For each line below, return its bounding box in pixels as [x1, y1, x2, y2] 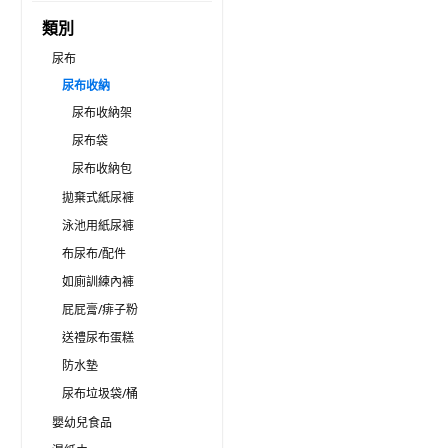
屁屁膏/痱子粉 [62, 301, 138, 318]
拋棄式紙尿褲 [62, 189, 134, 206]
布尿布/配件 [62, 245, 126, 262]
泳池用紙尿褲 [62, 217, 134, 234]
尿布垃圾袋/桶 [62, 385, 138, 402]
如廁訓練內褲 [62, 273, 134, 290]
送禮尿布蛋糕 [62, 329, 134, 346]
